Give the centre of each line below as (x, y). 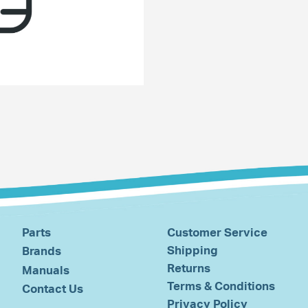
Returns (189, 268)
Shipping (193, 251)
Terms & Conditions (221, 286)
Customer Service (218, 233)
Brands (42, 252)
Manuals (46, 270)
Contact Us (53, 289)
